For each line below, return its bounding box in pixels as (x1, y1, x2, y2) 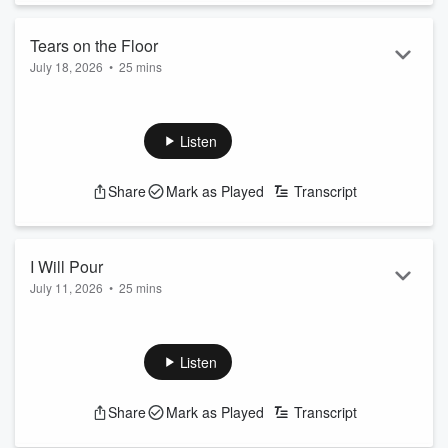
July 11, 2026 (30, 279, 103, 296)
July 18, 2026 (30, 58, 103, 75)
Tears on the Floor (30, 34, 158, 57)
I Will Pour (30, 255, 103, 278)
